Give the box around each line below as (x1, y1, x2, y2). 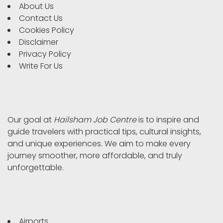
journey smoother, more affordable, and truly (7, 150, 182, 162)
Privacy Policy (19, 48, 71, 60)
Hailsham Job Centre (54, 114, 136, 126)
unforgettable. (7, 162, 64, 174)
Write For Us (19, 60, 63, 72)
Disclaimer (19, 36, 58, 48)
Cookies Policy (19, 24, 74, 36)
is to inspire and (136, 114, 199, 126)
